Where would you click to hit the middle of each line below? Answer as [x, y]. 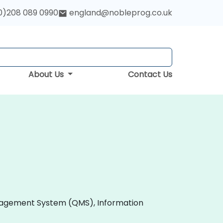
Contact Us [150, 74]
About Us [47, 74]
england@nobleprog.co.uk [121, 13]
